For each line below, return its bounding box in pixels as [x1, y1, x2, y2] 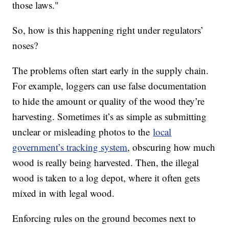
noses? [12, 39, 41, 52]
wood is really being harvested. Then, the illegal [12, 156, 199, 169]
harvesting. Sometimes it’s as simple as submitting [12, 110, 207, 123]
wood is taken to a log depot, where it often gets [12, 171, 200, 185]
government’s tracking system [12, 141, 128, 154]
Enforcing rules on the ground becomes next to [12, 212, 196, 225]
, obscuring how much [127, 141, 216, 154]
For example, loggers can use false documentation [12, 79, 207, 93]
